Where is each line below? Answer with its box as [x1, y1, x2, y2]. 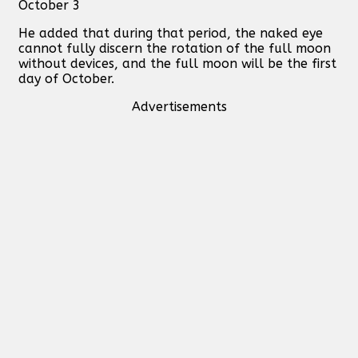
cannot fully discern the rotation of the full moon [18, 41, 331, 57]
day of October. [18, 71, 114, 87]
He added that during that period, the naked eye [18, 26, 323, 42]
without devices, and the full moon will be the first [18, 56, 336, 72]
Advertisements [131, 99, 227, 115]
